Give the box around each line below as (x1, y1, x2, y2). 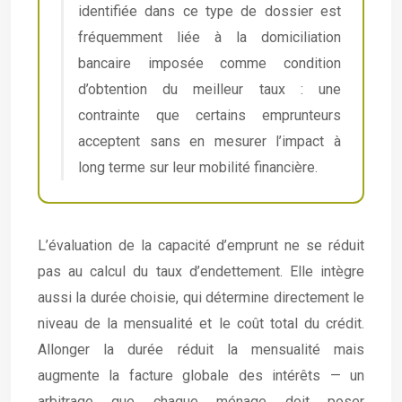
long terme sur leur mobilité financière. (78, 159, 318, 177)
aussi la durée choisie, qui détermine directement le (38, 289, 364, 307)
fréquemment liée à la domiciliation (78, 29, 341, 47)
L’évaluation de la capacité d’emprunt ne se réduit (38, 237, 364, 255)
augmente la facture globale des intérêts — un (38, 367, 364, 385)
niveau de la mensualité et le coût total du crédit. (38, 315, 364, 333)
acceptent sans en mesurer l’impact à (78, 133, 341, 151)
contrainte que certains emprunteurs (78, 107, 341, 125)
